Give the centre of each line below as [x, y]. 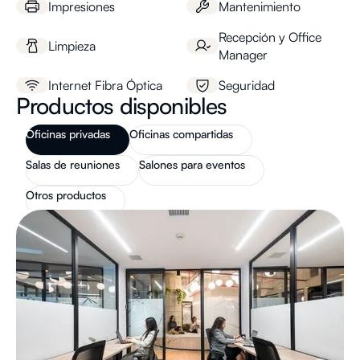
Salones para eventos [192, 164]
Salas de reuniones [73, 164]
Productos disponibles [122, 105]
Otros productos [66, 194]
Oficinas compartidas [181, 133]
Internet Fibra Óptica [105, 85]
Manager [243, 54]
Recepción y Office [270, 37]
